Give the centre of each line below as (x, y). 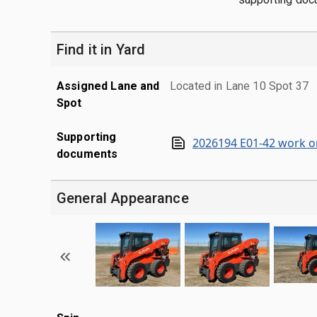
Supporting (87, 137)
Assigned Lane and (108, 86)
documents (87, 154)
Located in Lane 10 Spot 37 (239, 86)
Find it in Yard (101, 49)
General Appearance (123, 198)
